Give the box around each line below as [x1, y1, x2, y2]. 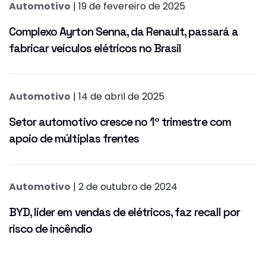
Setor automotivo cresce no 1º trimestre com [9, 115, 231, 130]
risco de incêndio [9, 221, 92, 237]
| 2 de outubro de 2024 [71, 180, 178, 194]
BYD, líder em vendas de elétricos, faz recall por [9, 205, 240, 220]
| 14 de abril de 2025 [71, 90, 164, 104]
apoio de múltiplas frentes [9, 131, 140, 147]
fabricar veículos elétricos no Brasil [9, 41, 182, 56]
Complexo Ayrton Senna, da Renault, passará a [9, 24, 238, 40]
